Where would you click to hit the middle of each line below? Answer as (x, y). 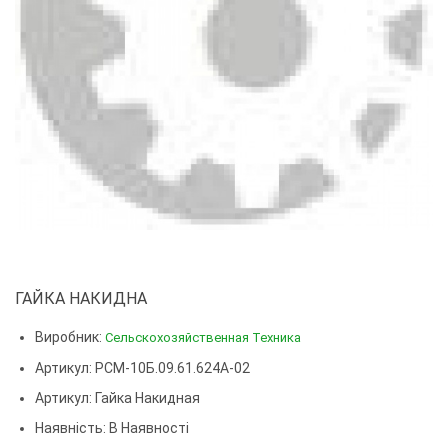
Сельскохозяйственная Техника (203, 338)
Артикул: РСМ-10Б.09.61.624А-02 (142, 368)
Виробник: (70, 337)
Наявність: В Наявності (112, 428)
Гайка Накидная (147, 398)
